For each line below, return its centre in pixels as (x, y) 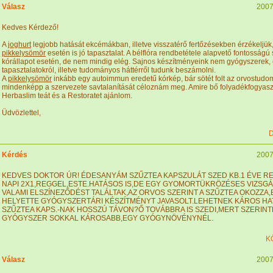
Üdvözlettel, (21, 113)
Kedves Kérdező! (30, 27)
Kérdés (15, 155)
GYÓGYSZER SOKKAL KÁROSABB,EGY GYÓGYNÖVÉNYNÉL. (108, 218)
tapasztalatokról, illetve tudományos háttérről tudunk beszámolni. (109, 70)
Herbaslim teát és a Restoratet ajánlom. (67, 96)
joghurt (19, 44)
